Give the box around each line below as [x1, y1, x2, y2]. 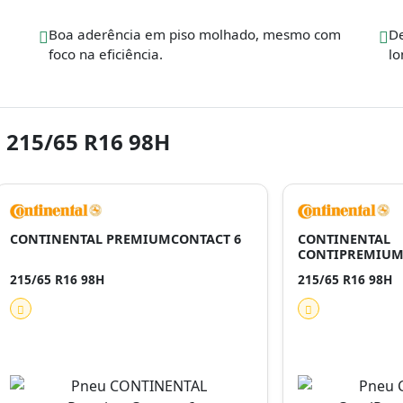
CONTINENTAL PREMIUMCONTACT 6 [10, 230, 241, 247]
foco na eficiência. [49, 45, 164, 63]
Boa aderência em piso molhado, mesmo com [49, 25, 342, 43]
